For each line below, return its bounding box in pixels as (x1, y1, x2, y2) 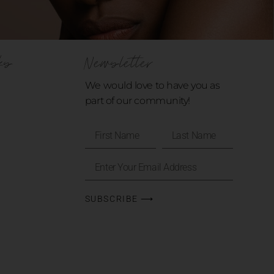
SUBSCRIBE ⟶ (84, 194, 154, 204)
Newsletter (84, 51, 154, 76)
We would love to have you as (84, 80, 220, 92)
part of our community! (84, 95, 190, 107)
